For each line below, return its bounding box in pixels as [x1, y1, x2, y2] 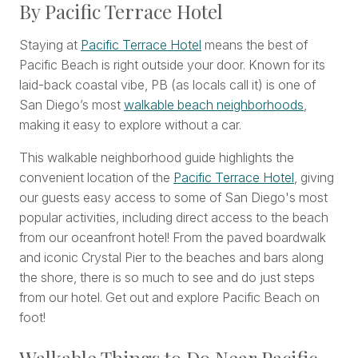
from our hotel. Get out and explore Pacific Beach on [19, 289, 320, 306]
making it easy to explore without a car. [19, 117, 241, 133]
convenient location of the [19, 169, 173, 186]
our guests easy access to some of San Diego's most [19, 189, 328, 206]
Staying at [19, 37, 81, 54]
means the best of [201, 37, 308, 54]
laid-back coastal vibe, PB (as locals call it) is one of [19, 77, 316, 93]
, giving [294, 169, 334, 186]
